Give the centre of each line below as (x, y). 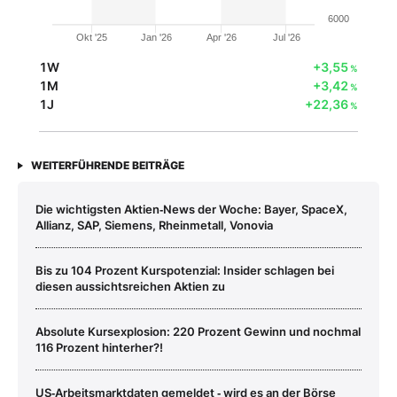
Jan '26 (156, 38)
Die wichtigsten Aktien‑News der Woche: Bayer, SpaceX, (191, 209)
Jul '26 (286, 38)
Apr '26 (222, 38)
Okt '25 (92, 38)
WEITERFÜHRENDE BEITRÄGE (108, 165)
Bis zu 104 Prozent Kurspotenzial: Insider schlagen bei (185, 270)
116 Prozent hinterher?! (99, 347)
